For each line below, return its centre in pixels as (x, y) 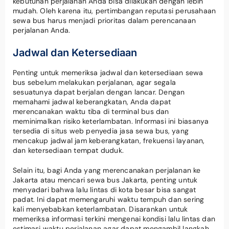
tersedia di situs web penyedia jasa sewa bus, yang (101, 131)
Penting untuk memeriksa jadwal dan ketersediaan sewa (108, 72)
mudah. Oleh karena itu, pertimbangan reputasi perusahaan (114, 10)
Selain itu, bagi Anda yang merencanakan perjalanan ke (107, 170)
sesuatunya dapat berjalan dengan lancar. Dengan (99, 92)
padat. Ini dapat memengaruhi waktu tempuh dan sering (109, 199)
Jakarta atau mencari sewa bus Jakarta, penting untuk (105, 180)
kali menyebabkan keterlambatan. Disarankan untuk (100, 209)
